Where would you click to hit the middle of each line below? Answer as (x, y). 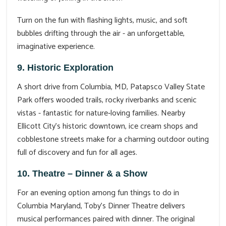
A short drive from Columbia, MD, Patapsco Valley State (111, 87)
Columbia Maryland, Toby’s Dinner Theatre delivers (101, 206)
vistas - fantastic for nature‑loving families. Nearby (101, 113)
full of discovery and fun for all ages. (77, 152)
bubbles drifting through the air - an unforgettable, (101, 33)
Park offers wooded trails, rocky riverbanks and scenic (107, 100)
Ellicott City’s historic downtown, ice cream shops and (107, 126)
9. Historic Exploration (65, 67)
